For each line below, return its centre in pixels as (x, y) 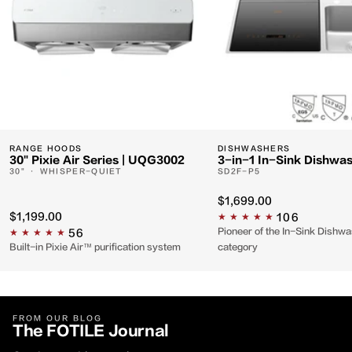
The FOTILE (59, 331)
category (238, 247)
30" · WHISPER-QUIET (66, 171)
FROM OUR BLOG (57, 318)
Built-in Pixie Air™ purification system (95, 247)
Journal (138, 331)
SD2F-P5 (239, 171)
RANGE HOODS (46, 148)
